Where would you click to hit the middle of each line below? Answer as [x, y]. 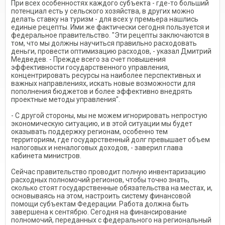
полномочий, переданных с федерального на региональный [111, 220]
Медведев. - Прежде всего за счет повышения [88, 59]
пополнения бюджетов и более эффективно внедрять [102, 91]
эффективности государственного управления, [90, 67]
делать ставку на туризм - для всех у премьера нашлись [105, 19]
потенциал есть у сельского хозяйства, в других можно [103, 11]
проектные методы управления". [66, 99]
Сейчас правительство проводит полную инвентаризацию [108, 172]
